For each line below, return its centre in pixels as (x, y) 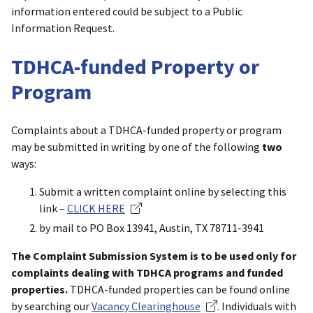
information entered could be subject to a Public (127, 12)
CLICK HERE (96, 208)
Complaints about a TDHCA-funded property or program (146, 130)
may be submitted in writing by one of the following (137, 146)
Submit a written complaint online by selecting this (163, 191)
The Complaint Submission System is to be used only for (154, 255)
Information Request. (63, 28)
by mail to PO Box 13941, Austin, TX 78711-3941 (152, 227)
